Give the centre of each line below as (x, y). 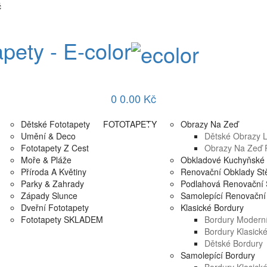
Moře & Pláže (46, 160)
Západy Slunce (49, 196)
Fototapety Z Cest (55, 148)
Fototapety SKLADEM (62, 220)
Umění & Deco (48, 136)
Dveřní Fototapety (55, 208)
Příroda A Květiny (54, 172)
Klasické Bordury (212, 208)
